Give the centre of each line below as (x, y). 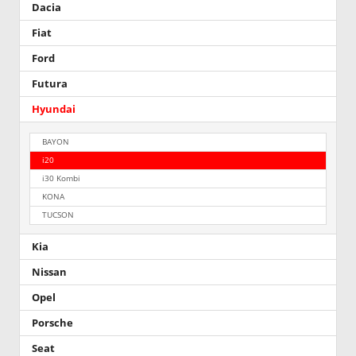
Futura (50, 84)
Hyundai (54, 110)
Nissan (49, 272)
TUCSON (58, 215)
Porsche (52, 323)
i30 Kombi (62, 178)
